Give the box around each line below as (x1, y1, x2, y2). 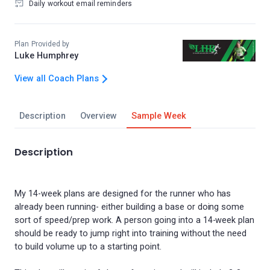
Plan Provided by (14, 40, 70, 48)
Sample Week (131, 111, 186, 121)
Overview (80, 111, 117, 121)
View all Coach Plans (14, 74, 99, 84)
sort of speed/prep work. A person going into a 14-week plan (14, 215, 255, 225)
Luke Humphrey (14, 51, 78, 61)
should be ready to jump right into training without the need (14, 228, 247, 239)
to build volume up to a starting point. (14, 242, 162, 252)
